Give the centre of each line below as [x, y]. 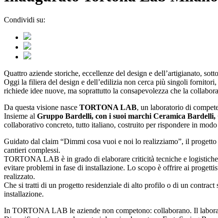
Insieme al [20, 116]
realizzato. [19, 177]
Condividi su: [25, 20]
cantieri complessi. [32, 150]
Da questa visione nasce [42, 108]
